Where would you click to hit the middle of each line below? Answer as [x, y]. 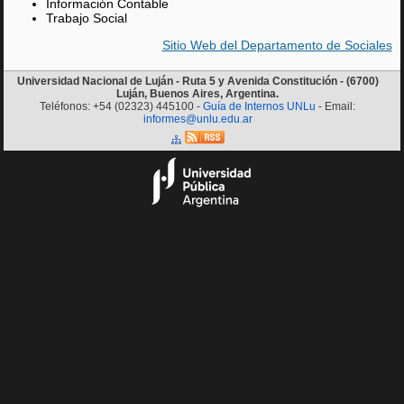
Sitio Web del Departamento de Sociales [277, 46]
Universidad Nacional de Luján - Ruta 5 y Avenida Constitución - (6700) [197, 81]
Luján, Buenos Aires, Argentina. [197, 93]
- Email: [335, 106]
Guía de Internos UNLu [259, 106]
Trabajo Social [87, 18]
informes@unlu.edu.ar [197, 119]
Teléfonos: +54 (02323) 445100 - [121, 106]
